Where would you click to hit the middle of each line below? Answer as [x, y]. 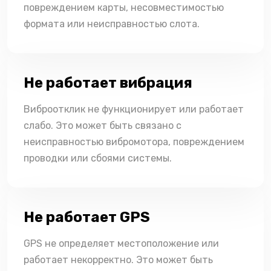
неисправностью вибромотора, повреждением [134, 142]
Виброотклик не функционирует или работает [134, 109]
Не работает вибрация [108, 83]
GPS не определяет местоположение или [121, 244]
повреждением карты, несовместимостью [124, 8]
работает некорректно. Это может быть [118, 260]
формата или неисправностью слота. [112, 24]
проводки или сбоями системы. [98, 158]
